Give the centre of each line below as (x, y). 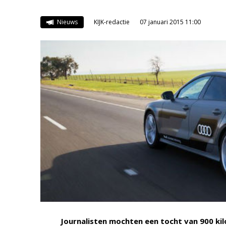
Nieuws (66, 22)
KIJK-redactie (111, 22)
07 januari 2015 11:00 (170, 22)
